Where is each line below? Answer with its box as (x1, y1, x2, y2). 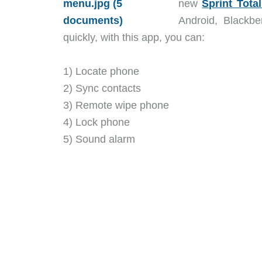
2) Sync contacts (63, 82, 141, 94)
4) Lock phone (63, 116, 130, 128)
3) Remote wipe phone (63, 99, 169, 111)
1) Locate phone (63, 65, 139, 77)
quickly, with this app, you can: (63, 31, 205, 43)
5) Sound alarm (63, 133, 135, 145)
